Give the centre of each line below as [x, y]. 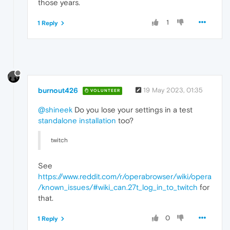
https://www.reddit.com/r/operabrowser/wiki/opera [125, 176]
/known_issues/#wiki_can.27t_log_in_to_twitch [118, 187]
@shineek [55, 109]
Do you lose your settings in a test [132, 109]
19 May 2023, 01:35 [173, 90]
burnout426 [58, 90]
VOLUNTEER [104, 91]
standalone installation [77, 120]
